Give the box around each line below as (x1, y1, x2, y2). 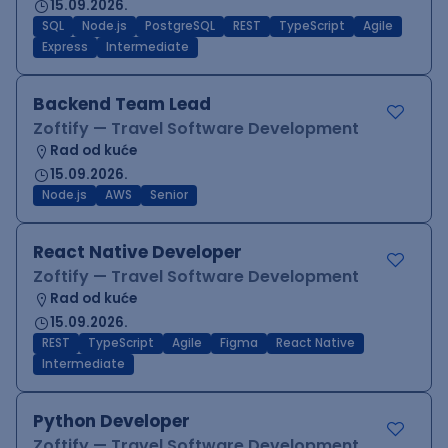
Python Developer (33, 409, 190, 433)
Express (42, 39, 88, 55)
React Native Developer (33, 240, 242, 264)
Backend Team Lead (33, 92, 211, 116)
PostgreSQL (145, 18, 215, 34)
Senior (150, 187, 188, 203)
